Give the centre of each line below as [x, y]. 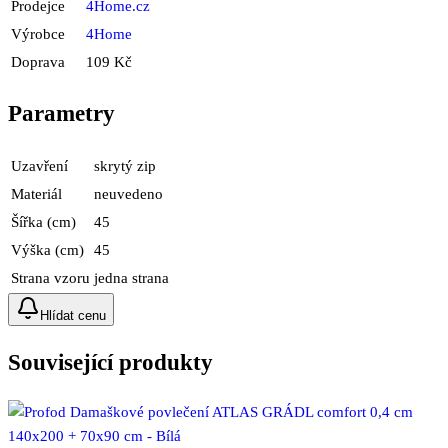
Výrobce [38, 34]
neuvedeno [128, 193]
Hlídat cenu [73, 315]
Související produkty [110, 363]
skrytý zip [125, 165]
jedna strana [131, 277]
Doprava [38, 62]
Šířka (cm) [43, 221]
